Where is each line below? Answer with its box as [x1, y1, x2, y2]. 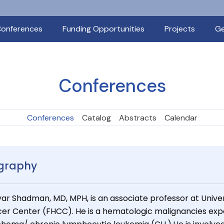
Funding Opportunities [62, 23, 144, 34]
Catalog [81, 112, 111, 123]
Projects [164, 23, 195, 34]
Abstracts [118, 112, 156, 123]
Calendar [164, 112, 197, 123]
